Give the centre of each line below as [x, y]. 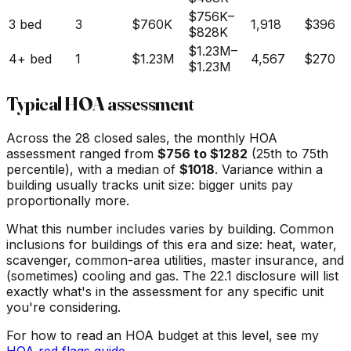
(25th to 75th [290, 154]
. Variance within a [269, 170]
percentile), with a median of [93, 170]
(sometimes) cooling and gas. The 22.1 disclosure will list [172, 276]
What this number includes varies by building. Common [170, 229]
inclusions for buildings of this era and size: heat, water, [172, 245]
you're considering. [63, 308]
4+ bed [30, 58]
